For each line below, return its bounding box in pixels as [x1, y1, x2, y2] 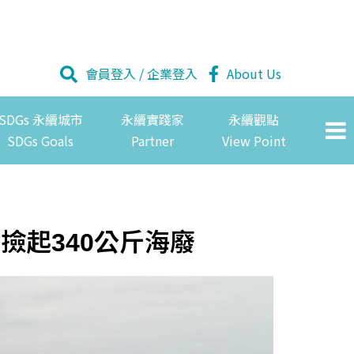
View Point [221, 131, 286, 151]
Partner [130, 131, 174, 151]
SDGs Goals [7, 131, 73, 151]
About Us [227, 64, 281, 84]
